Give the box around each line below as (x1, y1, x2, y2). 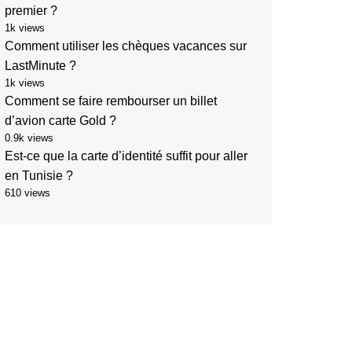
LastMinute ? (5, 59, 76, 73)
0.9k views (5, 132, 53, 145)
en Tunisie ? (5, 169, 73, 183)
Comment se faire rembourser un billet (5, 94, 217, 108)
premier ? (5, 4, 57, 18)
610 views (5, 187, 50, 200)
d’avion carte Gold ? (5, 114, 116, 128)
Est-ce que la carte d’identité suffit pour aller (5, 149, 247, 163)
